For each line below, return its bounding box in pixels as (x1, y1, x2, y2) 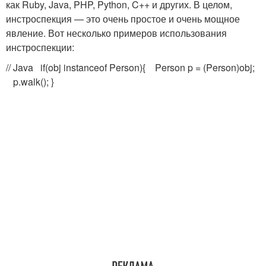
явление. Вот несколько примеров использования (6, 26, 227, 40)
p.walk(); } (6, 75, 54, 88)
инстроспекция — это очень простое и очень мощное (6, 12, 240, 26)
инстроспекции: (6, 40, 74, 54)
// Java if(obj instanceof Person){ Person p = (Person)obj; (6, 61, 255, 74)
